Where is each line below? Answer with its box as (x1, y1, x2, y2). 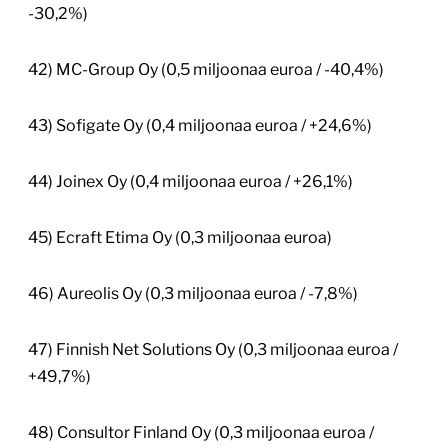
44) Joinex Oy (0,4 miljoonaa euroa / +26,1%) (28, 172, 353, 192)
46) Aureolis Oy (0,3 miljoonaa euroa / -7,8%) (28, 284, 358, 304)
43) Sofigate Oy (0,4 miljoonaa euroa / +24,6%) (28, 116, 372, 136)
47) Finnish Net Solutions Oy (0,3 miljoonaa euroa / (28, 340, 398, 360)
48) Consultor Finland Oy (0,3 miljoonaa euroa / (28, 423, 374, 443)
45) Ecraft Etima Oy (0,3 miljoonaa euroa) (28, 228, 332, 248)
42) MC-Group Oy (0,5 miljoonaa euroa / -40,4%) (28, 60, 384, 80)
